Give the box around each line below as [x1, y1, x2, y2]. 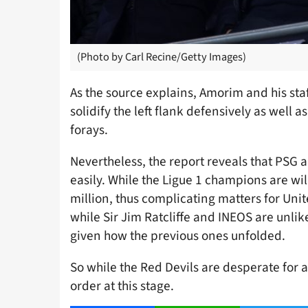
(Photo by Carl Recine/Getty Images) [77, 48, 246, 65]
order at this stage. [70, 276, 174, 296]
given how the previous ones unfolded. [70, 226, 285, 246]
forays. [70, 120, 108, 140]
